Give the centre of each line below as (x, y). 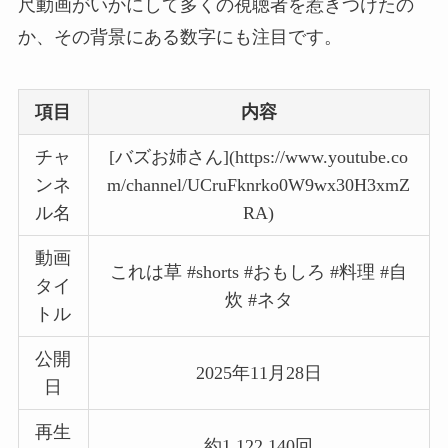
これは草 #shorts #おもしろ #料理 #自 (259, 271)
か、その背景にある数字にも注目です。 (179, 37)
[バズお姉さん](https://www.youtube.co (259, 156)
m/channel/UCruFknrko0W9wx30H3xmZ (259, 184)
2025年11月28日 (258, 372)
